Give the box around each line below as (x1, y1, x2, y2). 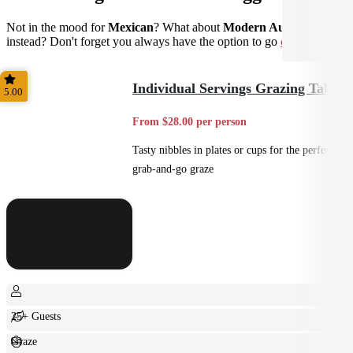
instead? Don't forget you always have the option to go (6, 34, 281, 48)
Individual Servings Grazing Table (132, 80, 342, 96)
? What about (154, 20, 223, 34)
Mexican (108, 20, 154, 34)
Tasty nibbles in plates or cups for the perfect (132, 143, 333, 156)
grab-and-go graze (132, 162, 214, 175)
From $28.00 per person (132, 115, 247, 128)
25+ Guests (11, 310, 61, 323)
